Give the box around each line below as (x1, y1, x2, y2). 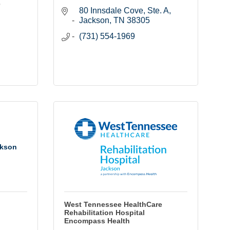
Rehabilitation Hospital (64, 208, 145, 217)
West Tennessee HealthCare (64, 200, 162, 209)
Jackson (79, 16, 109, 25)
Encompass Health (64, 217, 130, 225)
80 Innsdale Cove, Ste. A (79, 6, 169, 15)
